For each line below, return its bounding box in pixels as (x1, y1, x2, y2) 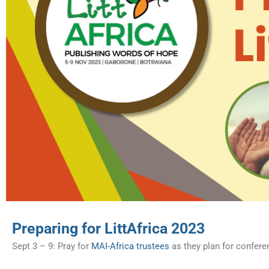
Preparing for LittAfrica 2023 (12, 219, 205, 237)
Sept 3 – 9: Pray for (12, 240, 91, 252)
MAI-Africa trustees (91, 240, 169, 252)
